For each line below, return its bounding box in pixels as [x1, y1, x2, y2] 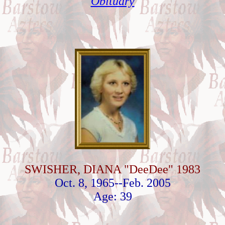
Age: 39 [93, 190, 132, 203]
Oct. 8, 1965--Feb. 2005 [54, 176, 171, 189]
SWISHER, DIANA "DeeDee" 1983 [25, 163, 200, 176]
